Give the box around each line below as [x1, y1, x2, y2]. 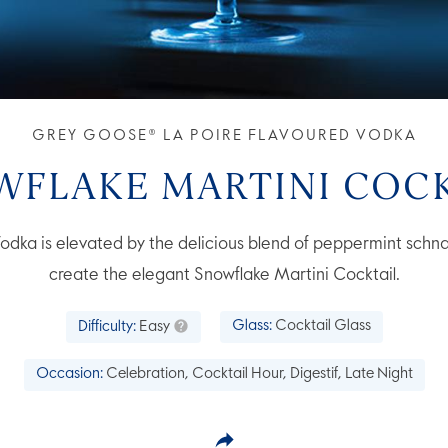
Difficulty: [77, 319, 136, 335]
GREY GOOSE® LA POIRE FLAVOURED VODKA [31, 128, 417, 144]
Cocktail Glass [274, 319, 371, 335]
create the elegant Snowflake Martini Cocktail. [48, 267, 400, 285]
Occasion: [35, 367, 103, 383]
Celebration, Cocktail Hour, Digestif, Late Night [105, 367, 413, 383]
